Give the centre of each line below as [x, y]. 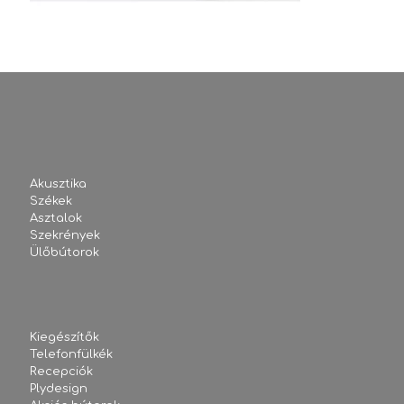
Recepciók [61, 372]
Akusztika [58, 184]
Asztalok [56, 218]
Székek [51, 201]
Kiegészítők [64, 337]
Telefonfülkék [71, 354]
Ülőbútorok [64, 252]
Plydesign [59, 389]
